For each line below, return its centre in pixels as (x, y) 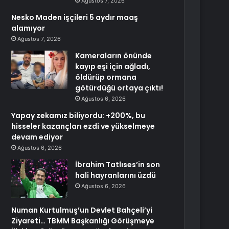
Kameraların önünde (114, 56)
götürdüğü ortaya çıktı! (119, 88)
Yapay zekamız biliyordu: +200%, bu (78, 116)
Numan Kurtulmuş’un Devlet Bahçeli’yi (82, 210)
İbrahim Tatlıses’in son (118, 165)
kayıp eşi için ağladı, (113, 66)
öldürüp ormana (106, 77)
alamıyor (28, 28)
